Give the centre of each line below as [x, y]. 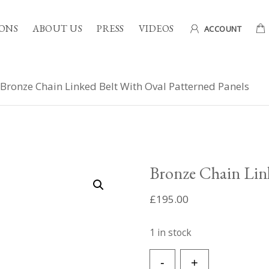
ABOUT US [57, 29]
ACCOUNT [222, 29]
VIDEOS [156, 29]
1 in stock [171, 232]
